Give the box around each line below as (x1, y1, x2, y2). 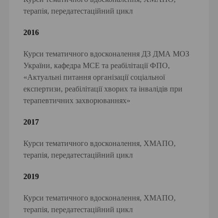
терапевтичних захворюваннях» (23, 96, 131, 105)
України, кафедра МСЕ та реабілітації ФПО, (23, 61, 170, 70)
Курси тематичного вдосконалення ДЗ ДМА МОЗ (23, 50, 190, 58)
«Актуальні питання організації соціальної (23, 73, 165, 82)
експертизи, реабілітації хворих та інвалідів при (23, 85, 183, 93)
